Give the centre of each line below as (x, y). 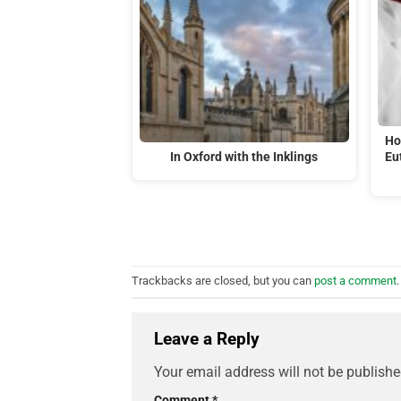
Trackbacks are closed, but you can (223, 281)
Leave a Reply (209, 338)
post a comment (355, 281)
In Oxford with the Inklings (244, 158)
